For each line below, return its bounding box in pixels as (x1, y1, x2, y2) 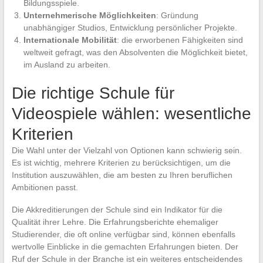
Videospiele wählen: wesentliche (11, 104, 251, 123)
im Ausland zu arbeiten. (23, 59, 110, 69)
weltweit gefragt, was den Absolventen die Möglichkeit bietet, (23, 47, 248, 57)
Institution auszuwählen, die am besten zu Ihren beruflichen (11, 170, 232, 180)
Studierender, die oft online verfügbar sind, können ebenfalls (11, 229, 235, 239)
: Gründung (156, 10, 198, 20)
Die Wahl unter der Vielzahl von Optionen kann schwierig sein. (11, 145, 242, 155)
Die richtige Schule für (11, 83, 174, 102)
